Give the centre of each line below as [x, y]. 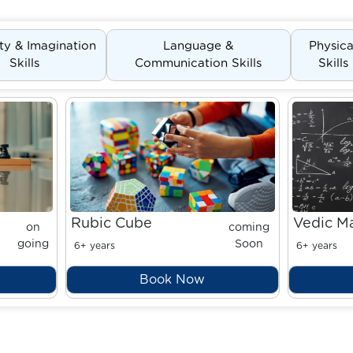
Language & [199, 46]
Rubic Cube [111, 224]
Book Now [173, 280]
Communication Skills [199, 63]
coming [249, 228]
